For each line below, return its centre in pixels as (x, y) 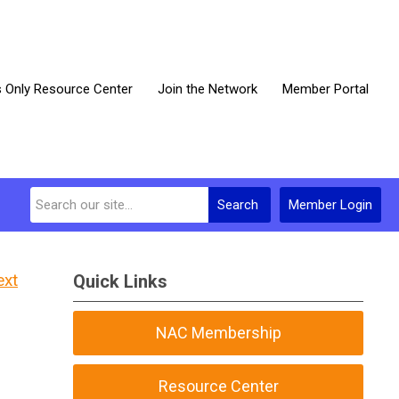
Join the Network (208, 89)
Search (238, 205)
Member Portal (326, 89)
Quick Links (121, 281)
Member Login (330, 205)
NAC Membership (218, 333)
